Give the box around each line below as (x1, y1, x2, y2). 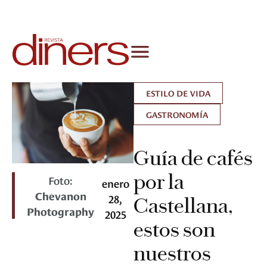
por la (133, 169, 184, 195)
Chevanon (35, 188, 86, 203)
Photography (27, 203, 95, 219)
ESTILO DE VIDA (146, 87, 210, 99)
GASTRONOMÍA (146, 108, 208, 120)
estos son (133, 217, 215, 243)
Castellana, (133, 193, 233, 219)
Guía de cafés (133, 145, 253, 171)
